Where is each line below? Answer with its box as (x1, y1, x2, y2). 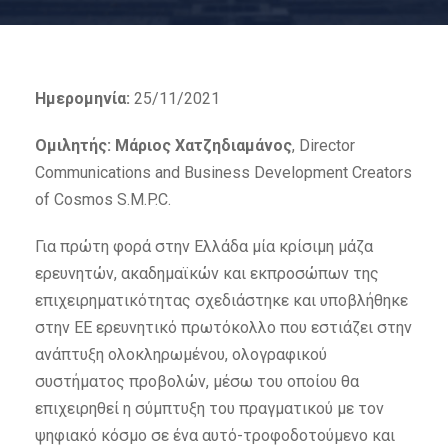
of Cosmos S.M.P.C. (35, 190, 171, 209)
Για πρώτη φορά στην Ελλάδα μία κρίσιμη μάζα (35, 237, 373, 256)
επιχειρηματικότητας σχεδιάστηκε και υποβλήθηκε (35, 291, 408, 310)
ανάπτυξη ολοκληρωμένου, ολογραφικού (35, 345, 327, 364)
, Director (292, 136, 355, 155)
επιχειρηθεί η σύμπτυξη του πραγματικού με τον (35, 399, 384, 418)
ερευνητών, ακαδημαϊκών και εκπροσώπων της (35, 264, 379, 283)
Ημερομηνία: (35, 89, 130, 108)
